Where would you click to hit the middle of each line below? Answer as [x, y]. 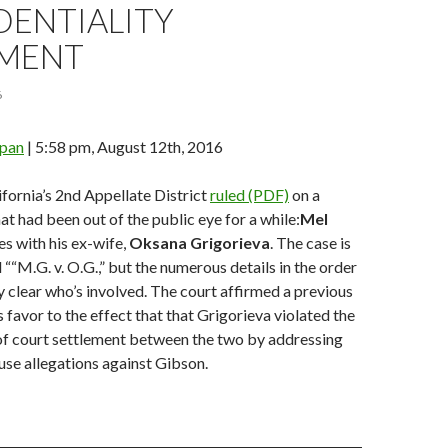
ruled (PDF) [249, 194]
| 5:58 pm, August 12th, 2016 [123, 146]
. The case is [310, 242]
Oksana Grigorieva [199, 242]
